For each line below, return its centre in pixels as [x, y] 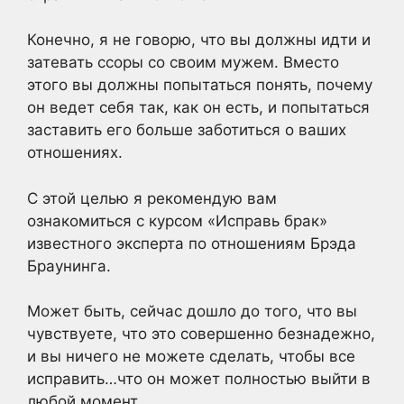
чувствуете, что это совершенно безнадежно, [201, 334]
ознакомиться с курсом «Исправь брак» [177, 220]
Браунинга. [69, 266]
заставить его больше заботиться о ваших [187, 130]
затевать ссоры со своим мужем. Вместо [183, 62]
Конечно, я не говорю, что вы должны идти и [199, 40]
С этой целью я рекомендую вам [152, 198]
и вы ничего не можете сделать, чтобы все [191, 356]
